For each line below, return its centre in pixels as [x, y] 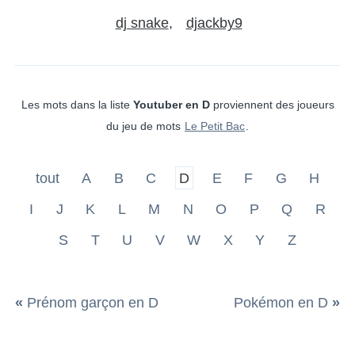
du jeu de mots [145, 126]
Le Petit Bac [215, 126]
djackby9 [214, 23]
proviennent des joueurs [272, 104]
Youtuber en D [171, 104]
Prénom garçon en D [93, 302]
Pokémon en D [281, 302]
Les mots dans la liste [77, 104]
